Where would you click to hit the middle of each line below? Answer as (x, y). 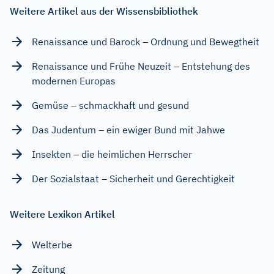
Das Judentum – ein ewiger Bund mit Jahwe (128, 129)
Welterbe (52, 244)
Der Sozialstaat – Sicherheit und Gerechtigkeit (133, 178)
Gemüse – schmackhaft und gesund (110, 105)
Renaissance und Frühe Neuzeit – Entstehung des (141, 66)
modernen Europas (74, 80)
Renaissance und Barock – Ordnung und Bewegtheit (146, 41)
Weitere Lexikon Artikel (62, 214)
